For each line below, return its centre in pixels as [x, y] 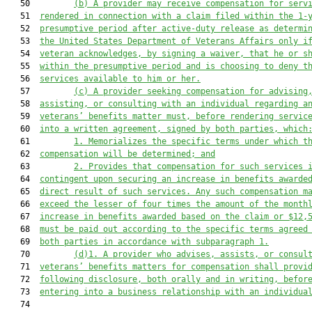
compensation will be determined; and [127, 154]
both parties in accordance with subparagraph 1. [154, 242]
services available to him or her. [120, 79]
